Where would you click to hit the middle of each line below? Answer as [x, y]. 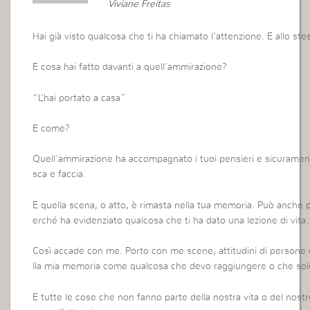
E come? [52, 129]
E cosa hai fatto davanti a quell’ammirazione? [130, 67]
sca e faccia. [60, 175]
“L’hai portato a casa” [80, 98]
